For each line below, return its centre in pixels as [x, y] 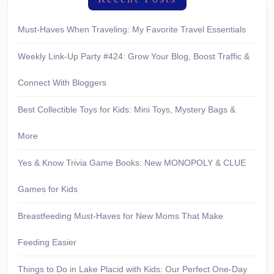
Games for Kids [48, 189]
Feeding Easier [47, 243]
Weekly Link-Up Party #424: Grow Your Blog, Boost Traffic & [134, 57]
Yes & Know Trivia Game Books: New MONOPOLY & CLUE [132, 163]
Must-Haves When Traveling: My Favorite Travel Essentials [132, 30]
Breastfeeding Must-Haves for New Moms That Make [120, 216]
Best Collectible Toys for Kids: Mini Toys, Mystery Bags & [127, 110]
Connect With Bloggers [62, 83]
